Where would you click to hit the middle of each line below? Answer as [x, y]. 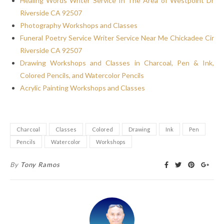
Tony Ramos [40, 164]
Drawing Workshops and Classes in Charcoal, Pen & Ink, [117, 62]
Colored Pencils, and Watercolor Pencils [82, 75]
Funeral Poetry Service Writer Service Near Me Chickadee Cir [117, 37]
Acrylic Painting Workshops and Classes [82, 87]
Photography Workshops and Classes [79, 25]
